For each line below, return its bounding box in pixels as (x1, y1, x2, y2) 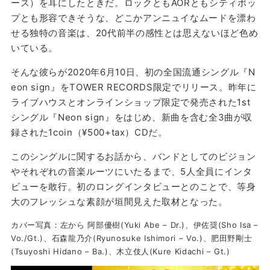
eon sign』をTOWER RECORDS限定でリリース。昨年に (10, 81, 257, 93)
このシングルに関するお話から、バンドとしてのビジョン (10, 150, 256, 162)
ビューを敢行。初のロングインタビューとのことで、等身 (10, 180, 256, 192)
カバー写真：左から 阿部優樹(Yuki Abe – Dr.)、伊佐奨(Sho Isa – (10, 219, 259, 230)
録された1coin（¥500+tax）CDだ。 (10, 126, 168, 138)
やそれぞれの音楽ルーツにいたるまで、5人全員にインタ (10, 165, 253, 177)
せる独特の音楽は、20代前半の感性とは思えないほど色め (10, 27, 259, 39)
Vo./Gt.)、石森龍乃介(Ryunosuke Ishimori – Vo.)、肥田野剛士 (10, 233, 253, 243)
